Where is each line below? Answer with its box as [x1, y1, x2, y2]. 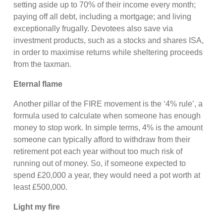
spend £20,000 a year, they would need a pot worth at [13, 170, 201, 179]
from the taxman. [13, 59, 74, 68]
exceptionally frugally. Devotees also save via [13, 24, 173, 33]
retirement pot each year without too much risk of [13, 147, 183, 156]
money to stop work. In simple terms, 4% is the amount [13, 123, 203, 132]
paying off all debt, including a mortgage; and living [13, 12, 192, 21]
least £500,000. [13, 182, 70, 191]
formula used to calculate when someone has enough [13, 111, 201, 120]
